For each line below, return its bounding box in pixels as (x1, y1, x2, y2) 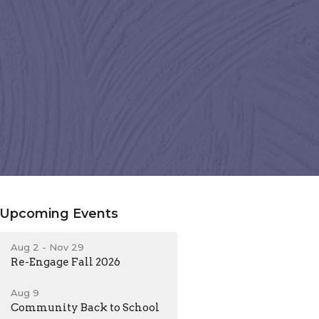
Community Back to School (11, 300, 160, 314)
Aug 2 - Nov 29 (11, 241, 85, 253)
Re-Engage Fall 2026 (11, 255, 121, 268)
